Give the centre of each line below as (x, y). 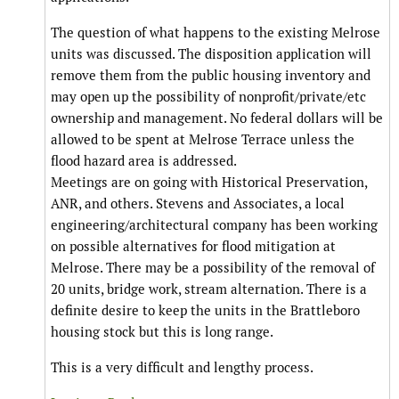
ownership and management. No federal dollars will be (217, 118)
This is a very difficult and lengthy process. (182, 368)
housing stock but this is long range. (162, 332)
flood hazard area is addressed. (144, 161)
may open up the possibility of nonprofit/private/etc (208, 97)
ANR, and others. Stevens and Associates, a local (198, 204)
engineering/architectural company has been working (214, 225)
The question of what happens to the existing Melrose (216, 33)
